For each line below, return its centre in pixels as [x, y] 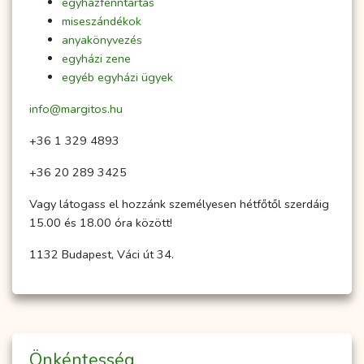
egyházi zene [96, 59]
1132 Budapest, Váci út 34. [102, 255]
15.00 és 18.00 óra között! [101, 223]
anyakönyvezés [102, 40]
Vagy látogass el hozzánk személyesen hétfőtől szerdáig [179, 204]
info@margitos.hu [76, 109]
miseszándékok [102, 22]
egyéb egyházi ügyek [117, 78]
